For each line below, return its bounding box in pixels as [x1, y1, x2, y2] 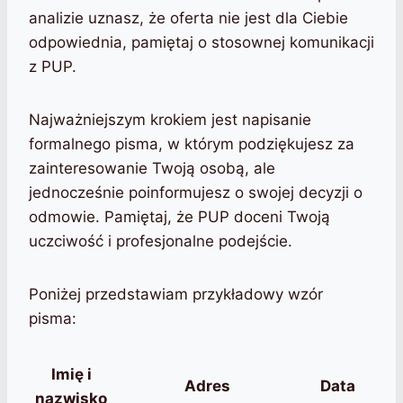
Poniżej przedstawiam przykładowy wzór [29, 285, 323, 304]
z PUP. [29, 58, 76, 76]
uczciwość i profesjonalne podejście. [29, 232, 292, 251]
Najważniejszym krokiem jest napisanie [29, 111, 311, 130]
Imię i [50, 365, 92, 384]
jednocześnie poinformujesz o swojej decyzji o [29, 184, 363, 202]
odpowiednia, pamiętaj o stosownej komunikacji [29, 33, 374, 52]
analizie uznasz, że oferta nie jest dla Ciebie [29, 9, 348, 28]
